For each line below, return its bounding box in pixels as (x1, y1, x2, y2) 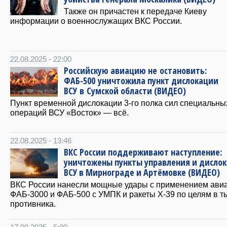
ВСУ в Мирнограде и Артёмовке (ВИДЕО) (64, 166, 220, 178)
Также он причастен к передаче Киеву (64, 6, 207, 16)
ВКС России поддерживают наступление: (64, 145, 222, 158)
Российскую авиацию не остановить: (64, 64, 207, 77)
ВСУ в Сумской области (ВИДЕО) (64, 84, 186, 97)
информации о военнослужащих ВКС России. (10, 16, 182, 25)
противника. (10, 199, 56, 208)
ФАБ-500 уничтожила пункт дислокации (64, 74, 218, 87)
